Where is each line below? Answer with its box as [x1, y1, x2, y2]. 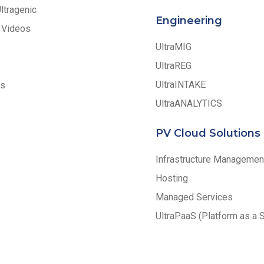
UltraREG [156, 60, 192, 71]
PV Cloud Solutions [156, 126, 260, 140]
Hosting [156, 172, 188, 184]
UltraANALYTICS [156, 97, 222, 109]
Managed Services [156, 191, 233, 203]
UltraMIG [156, 41, 192, 52]
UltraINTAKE [156, 78, 206, 90]
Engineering [156, 14, 222, 27]
